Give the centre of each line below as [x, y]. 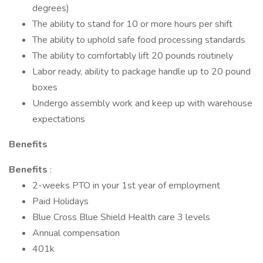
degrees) [51, 8]
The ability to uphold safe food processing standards [139, 40]
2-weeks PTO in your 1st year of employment [126, 186]
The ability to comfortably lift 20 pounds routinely [133, 56]
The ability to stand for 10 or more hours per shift [132, 24]
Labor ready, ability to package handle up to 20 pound [141, 72]
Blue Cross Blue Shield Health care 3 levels [121, 217]
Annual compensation [76, 233]
